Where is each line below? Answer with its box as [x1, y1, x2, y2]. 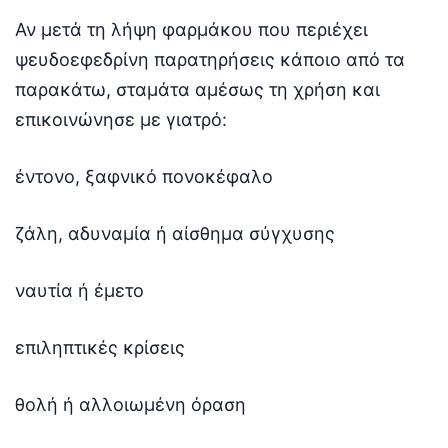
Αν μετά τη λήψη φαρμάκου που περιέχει [15, 18, 368, 40]
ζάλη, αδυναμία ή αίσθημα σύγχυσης [15, 222, 335, 244]
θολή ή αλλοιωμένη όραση [15, 393, 246, 415]
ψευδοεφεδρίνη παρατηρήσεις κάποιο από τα [15, 48, 405, 70]
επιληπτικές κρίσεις [15, 336, 185, 358]
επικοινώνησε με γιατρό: [15, 108, 227, 130]
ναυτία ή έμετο [15, 279, 144, 301]
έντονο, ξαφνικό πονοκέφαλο [15, 165, 273, 187]
